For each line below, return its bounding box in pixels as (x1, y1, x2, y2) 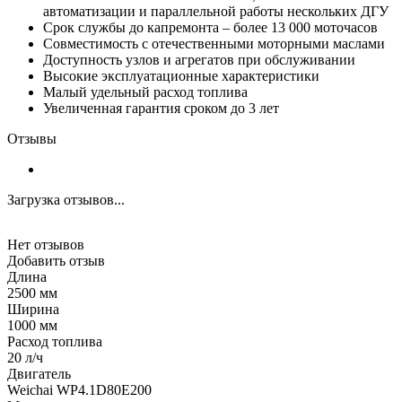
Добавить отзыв (7, 253, 105, 269)
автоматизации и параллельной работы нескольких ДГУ (43, 4, 389, 20)
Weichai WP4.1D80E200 (7, 382, 152, 398)
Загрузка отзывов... (7, 192, 125, 208)
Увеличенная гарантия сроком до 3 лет (43, 100, 279, 117)
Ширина (7, 301, 59, 318)
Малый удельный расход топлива (43, 84, 248, 100)
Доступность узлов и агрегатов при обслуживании (43, 52, 355, 68)
